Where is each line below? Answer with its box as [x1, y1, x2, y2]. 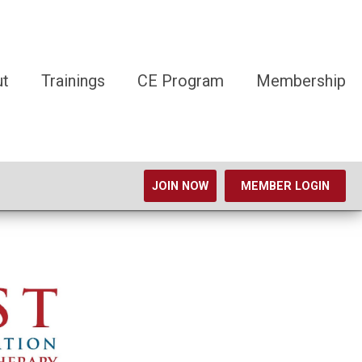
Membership [256, 71, 346, 90]
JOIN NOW [152, 179, 208, 193]
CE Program [137, 71, 224, 90]
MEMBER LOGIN [241, 179, 330, 193]
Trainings [41, 71, 105, 90]
